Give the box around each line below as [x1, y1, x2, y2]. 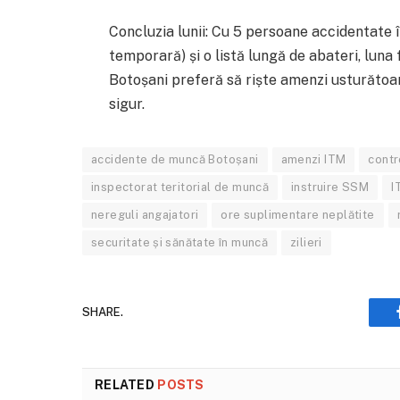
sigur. [108, 95, 145, 112]
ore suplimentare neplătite [221, 207, 375, 221]
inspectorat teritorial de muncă [91, 179, 270, 194]
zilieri [290, 235, 322, 249]
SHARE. [82, 305, 123, 320]
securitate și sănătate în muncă [91, 235, 269, 249]
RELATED [95, 377, 158, 392]
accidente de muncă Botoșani [91, 152, 259, 166]
